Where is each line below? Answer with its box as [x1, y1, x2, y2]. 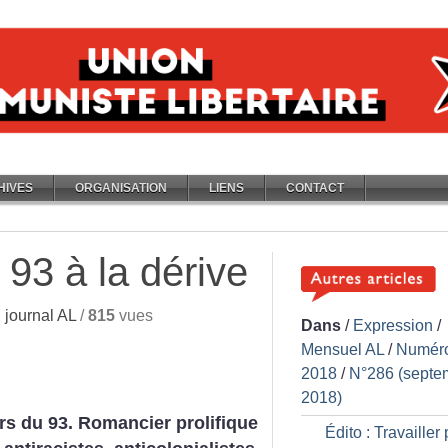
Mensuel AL [301, 341, 384, 358]
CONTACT [286, 181, 344, 195]
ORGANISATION [75, 181, 167, 195]
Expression [353, 317, 433, 334]
